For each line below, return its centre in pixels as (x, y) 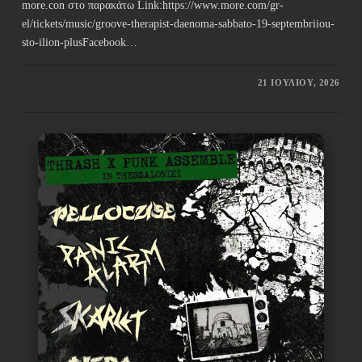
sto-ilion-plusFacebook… (79, 43)
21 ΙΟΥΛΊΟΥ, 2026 (299, 83)
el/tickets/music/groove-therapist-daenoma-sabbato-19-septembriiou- (178, 24)
